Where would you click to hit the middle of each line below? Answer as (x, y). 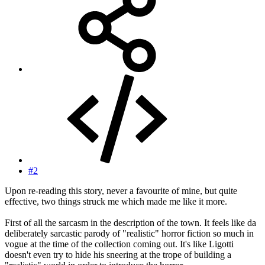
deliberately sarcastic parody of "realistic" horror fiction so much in (129, 234)
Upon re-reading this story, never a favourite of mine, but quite (121, 191)
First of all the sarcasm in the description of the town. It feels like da (130, 223)
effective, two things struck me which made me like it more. (116, 202)
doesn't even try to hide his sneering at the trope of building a (118, 255)
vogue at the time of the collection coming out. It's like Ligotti (119, 244)
